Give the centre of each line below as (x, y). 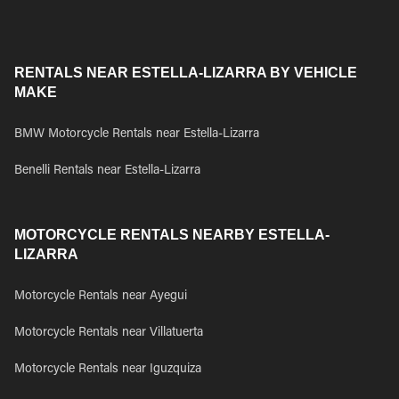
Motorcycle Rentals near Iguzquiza (108, 370)
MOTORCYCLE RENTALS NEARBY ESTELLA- (172, 235)
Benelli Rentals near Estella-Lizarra (107, 171)
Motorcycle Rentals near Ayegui (101, 297)
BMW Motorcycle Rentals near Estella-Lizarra (137, 134)
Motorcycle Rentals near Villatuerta (109, 333)
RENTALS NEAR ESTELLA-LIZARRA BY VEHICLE (186, 73)
